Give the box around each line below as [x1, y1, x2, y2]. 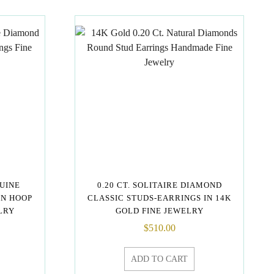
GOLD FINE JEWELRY [115, 206, 204, 215]
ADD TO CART [131, 254, 188, 264]
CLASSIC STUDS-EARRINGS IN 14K [87, 193, 232, 202]
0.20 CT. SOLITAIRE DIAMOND [97, 180, 222, 190]
